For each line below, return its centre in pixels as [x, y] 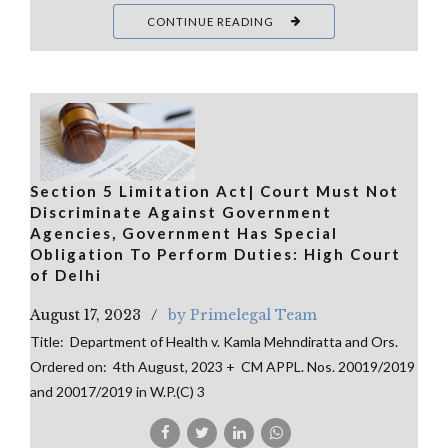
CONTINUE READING [211, 21]
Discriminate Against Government [181, 211]
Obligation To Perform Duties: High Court [215, 253]
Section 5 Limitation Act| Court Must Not [214, 190]
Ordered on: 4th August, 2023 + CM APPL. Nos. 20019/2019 [222, 366]
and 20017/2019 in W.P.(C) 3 [117, 391]
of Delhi [66, 274]
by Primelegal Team [242, 314]
